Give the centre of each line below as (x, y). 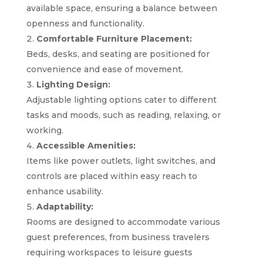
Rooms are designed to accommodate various (123, 222)
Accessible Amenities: (86, 145)
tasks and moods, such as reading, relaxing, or (123, 115)
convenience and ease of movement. (104, 69)
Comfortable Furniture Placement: (114, 38)
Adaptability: (65, 206)
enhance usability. (65, 191)
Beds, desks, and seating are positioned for (118, 54)
